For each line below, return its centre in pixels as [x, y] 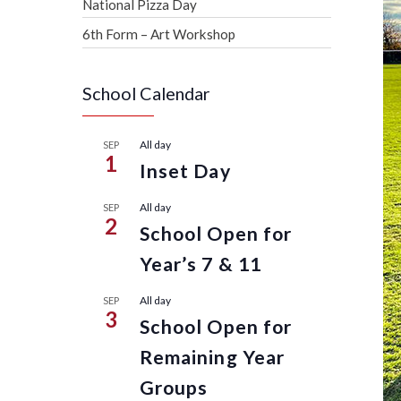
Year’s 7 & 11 [200, 264]
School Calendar [146, 94]
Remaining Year [212, 358]
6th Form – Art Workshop [159, 34]
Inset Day [185, 171]
